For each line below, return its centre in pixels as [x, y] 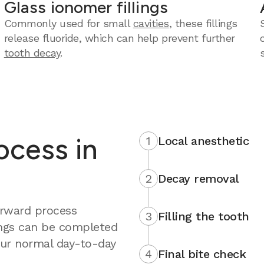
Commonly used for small [68, 23]
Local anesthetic [203, 141]
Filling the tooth [204, 216]
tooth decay [32, 53]
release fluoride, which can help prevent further [119, 38]
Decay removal [199, 179]
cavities [151, 23]
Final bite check [202, 254]
